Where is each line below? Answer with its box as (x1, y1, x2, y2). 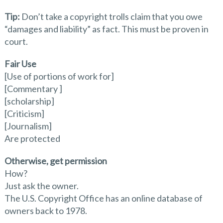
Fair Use (4, 58, 36, 69)
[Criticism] (4, 108, 44, 119)
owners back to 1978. (4, 205, 87, 216)
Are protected (4, 132, 60, 144)
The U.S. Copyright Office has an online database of (4, 192, 203, 204)
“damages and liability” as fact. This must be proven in (4, 23, 209, 34)
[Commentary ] (4, 83, 62, 94)
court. (4, 35, 28, 47)
